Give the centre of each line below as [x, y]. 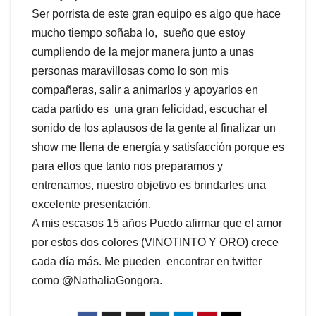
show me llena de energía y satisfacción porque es [158, 147]
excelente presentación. [91, 205]
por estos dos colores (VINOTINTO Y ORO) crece [155, 243]
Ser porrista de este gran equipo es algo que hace [156, 14]
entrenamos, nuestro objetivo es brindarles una [149, 186]
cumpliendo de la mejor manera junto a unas [143, 52]
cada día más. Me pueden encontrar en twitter [147, 262]
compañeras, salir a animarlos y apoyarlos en [145, 90]
